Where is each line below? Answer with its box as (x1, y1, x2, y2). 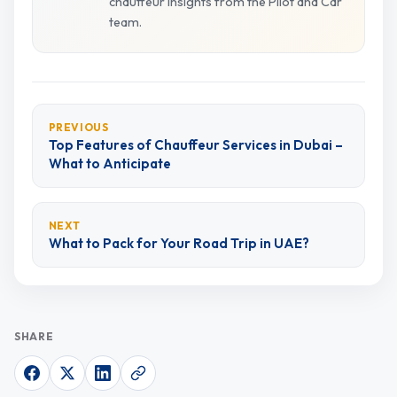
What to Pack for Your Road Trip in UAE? (48, 234, 309, 252)
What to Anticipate (48, 154, 171, 172)
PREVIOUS (48, 120, 109, 134)
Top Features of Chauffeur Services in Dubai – (48, 136, 343, 153)
